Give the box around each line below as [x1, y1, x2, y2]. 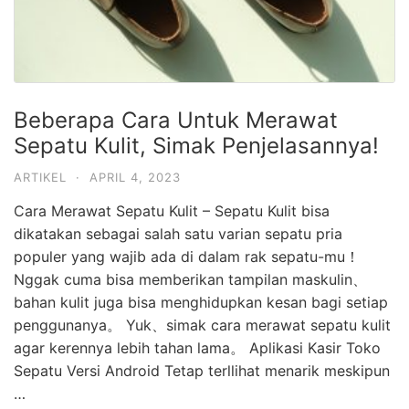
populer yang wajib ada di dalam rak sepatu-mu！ [14, 247, 360, 267]
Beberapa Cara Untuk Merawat [14, 107, 338, 134]
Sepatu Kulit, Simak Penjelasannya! [14, 132, 379, 160]
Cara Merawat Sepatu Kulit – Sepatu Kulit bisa [14, 202, 330, 221]
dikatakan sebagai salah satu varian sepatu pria [14, 225, 342, 244]
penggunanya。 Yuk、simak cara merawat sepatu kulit [14, 316, 391, 335]
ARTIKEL [14, 170, 67, 185]
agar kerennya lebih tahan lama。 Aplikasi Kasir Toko [14, 339, 381, 358]
